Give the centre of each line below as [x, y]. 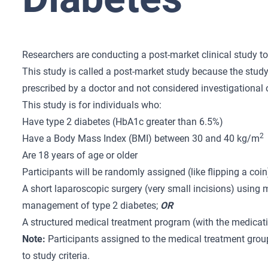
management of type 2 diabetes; [92, 205]
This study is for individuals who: [92, 105]
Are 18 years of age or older [80, 155]
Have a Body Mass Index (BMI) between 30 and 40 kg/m [141, 138]
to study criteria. [56, 256]
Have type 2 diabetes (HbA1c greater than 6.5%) [123, 122]
